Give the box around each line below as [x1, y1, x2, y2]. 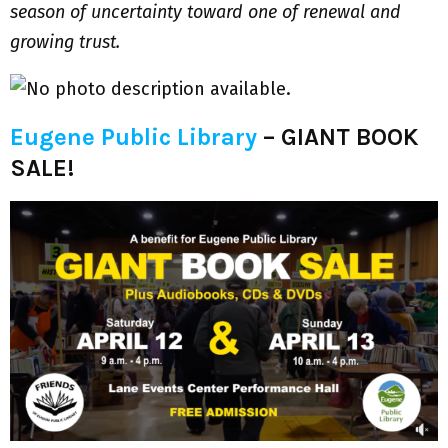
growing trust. [10, 31, 125, 54]
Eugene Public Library [10, 123, 257, 152]
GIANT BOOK [281, 123, 418, 152]
